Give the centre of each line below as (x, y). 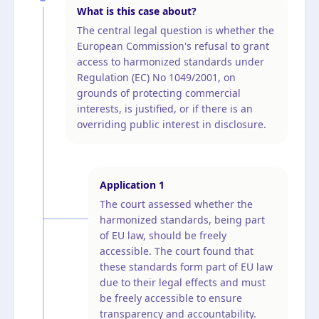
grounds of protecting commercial (159, 93)
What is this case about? (137, 11)
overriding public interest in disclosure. (172, 124)
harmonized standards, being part (182, 219)
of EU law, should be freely (163, 235)
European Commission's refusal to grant (173, 46)
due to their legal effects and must (183, 282)
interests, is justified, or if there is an (165, 108)
